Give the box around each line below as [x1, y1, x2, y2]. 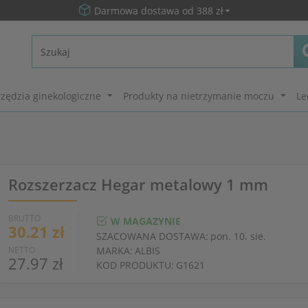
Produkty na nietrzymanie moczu [123, 89, 274, 102]
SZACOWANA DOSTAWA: [96, 230, 208, 243]
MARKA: [96, 244, 133, 257]
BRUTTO [8, 212, 41, 224]
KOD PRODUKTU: [96, 258, 174, 272]
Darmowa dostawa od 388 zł [93, 3, 223, 17]
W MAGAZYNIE [110, 214, 181, 228]
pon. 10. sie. [210, 230, 266, 243]
